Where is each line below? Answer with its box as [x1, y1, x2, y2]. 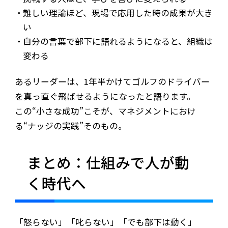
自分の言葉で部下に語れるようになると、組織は [23, 35, 213, 47]
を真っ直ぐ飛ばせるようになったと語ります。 [14, 90, 195, 103]
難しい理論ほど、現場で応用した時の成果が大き [23, 6, 213, 19]
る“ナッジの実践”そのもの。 [14, 120, 127, 132]
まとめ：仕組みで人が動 [26, 152, 189, 173]
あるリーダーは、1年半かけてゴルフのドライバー [14, 75, 210, 88]
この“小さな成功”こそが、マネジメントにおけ [14, 105, 196, 118]
